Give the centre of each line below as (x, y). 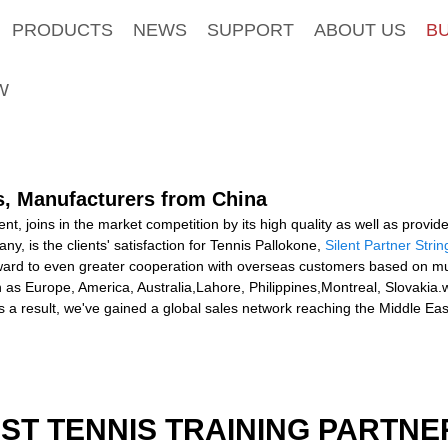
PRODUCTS (62, 29)
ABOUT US (359, 29)
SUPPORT (250, 29)
